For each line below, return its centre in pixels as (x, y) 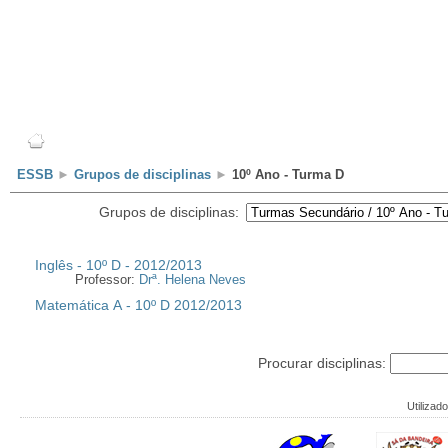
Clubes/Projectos (387, 140)
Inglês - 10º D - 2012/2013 (118, 265)
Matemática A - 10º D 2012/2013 (138, 305)
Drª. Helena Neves (192, 280)
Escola (98, 140)
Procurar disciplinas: (323, 363)
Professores (189, 140)
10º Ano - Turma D (286, 174)
